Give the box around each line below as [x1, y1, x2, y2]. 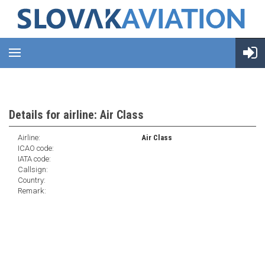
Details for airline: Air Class [9, 108, 144, 122]
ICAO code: [18, 144, 54, 153]
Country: [18, 176, 46, 185]
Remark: [18, 186, 46, 195]
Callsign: [18, 165, 48, 174]
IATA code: [18, 154, 51, 163]
